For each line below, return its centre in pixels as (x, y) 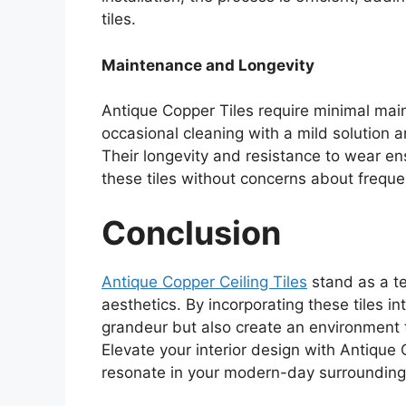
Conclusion (191, 232)
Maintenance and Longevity (208, 65)
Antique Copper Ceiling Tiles (204, 281)
